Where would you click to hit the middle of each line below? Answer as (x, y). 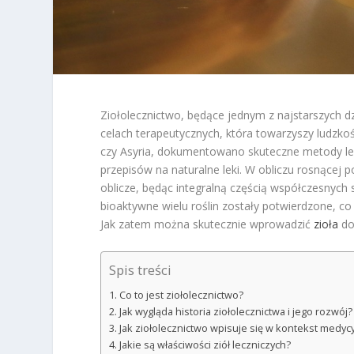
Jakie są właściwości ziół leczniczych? (205, 345)
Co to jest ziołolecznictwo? (181, 295)
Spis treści (141, 270)
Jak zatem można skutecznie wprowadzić (207, 224)
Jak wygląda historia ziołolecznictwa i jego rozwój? (235, 311)
